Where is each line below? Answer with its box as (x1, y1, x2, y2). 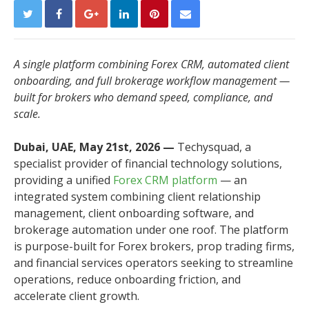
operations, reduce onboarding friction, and (14, 272, 241, 287)
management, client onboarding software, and (14, 206, 254, 221)
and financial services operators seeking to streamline (14, 255, 293, 270)
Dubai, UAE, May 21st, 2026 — (14, 139, 177, 154)
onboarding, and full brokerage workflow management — (14, 73, 290, 88)
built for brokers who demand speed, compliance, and (14, 90, 272, 105)
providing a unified (14, 172, 113, 188)
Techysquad (177, 139, 239, 154)
